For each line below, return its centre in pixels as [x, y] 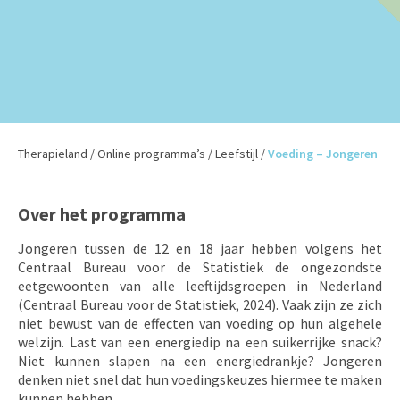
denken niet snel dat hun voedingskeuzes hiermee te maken [200, 379]
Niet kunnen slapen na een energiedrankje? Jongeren [200, 361]
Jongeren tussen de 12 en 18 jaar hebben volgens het [200, 248]
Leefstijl [237, 154]
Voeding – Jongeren [323, 154]
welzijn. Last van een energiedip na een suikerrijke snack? [200, 342]
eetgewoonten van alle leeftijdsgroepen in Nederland [200, 286]
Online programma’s [151, 154]
